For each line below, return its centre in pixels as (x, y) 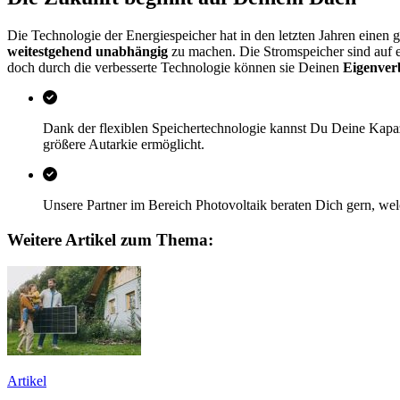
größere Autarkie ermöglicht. (124, 144)
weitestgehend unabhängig (87, 51)
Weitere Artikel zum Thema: (110, 239)
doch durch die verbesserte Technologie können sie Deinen (175, 67)
